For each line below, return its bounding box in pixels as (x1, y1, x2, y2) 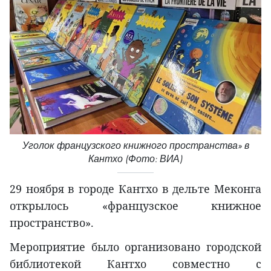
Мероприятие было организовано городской (10, 239, 261, 254)
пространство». (10, 215, 94, 230)
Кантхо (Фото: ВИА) (88, 152, 183, 165)
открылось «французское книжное (10, 198, 261, 213)
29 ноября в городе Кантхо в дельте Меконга (10, 181, 261, 196)
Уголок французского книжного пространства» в (22, 139, 249, 151)
